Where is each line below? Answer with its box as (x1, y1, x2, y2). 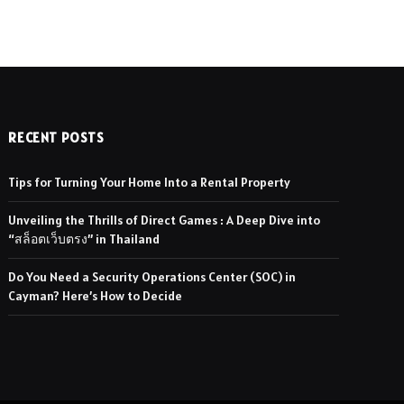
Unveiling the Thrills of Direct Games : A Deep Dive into (8, 212, 321, 229)
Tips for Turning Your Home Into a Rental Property (8, 174, 291, 191)
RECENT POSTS (8, 129, 105, 147)
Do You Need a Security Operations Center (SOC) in (8, 269, 297, 286)
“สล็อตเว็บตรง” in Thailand (8, 231, 161, 248)
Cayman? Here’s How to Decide (8, 288, 183, 305)
